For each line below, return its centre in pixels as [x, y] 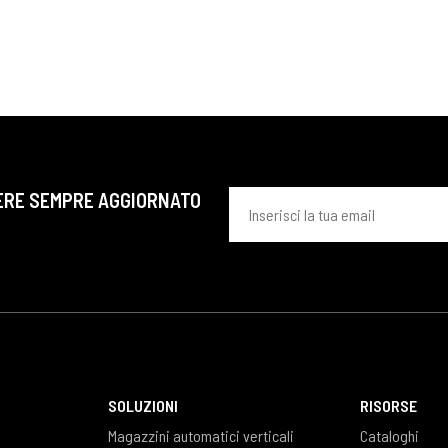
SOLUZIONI [142, 405]
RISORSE [389, 405]
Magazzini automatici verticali [200, 435]
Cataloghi [390, 435]
